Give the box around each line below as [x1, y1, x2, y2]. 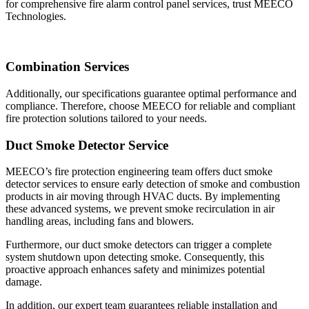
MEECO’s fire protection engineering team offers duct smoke [6, 166, 272, 178]
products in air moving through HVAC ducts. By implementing [6, 190, 280, 203]
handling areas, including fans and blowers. [6, 215, 194, 228]
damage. [6, 276, 42, 288]
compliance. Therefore [6, 99, 103, 112]
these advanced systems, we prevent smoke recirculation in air [6, 203, 275, 215]
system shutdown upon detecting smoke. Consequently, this [6, 251, 264, 263]
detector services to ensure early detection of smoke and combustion [6, 178, 300, 190]
